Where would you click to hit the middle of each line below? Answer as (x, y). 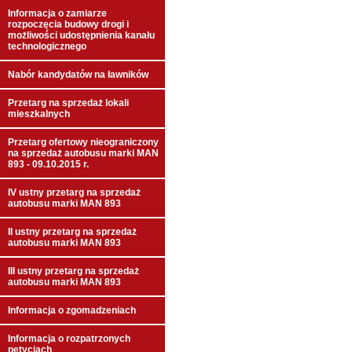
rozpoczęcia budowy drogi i (68, 24)
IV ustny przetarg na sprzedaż (74, 192)
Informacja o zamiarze (57, 13)
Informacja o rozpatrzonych (69, 339)
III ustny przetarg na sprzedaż (73, 271)
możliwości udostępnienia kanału (81, 35)
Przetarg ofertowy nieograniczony (83, 142)
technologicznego (47, 46)
